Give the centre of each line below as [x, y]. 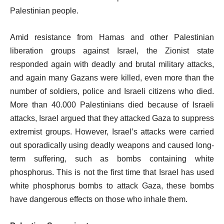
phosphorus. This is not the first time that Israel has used [112, 172]
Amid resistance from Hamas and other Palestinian [112, 37]
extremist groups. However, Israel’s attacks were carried [112, 132]
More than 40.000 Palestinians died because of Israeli [112, 105]
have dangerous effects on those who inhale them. [99, 199]
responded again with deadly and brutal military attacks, [112, 64]
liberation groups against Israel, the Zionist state [112, 51]
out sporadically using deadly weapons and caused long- [112, 145]
